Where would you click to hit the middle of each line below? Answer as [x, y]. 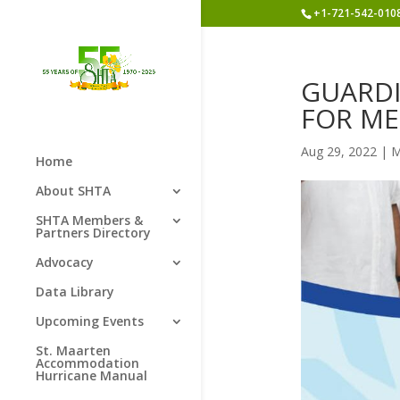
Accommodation [87, 362]
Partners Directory [93, 232]
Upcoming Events [90, 321]
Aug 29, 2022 [338, 151]
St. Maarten [73, 350]
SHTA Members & [89, 220]
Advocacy [65, 262]
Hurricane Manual [92, 375]
